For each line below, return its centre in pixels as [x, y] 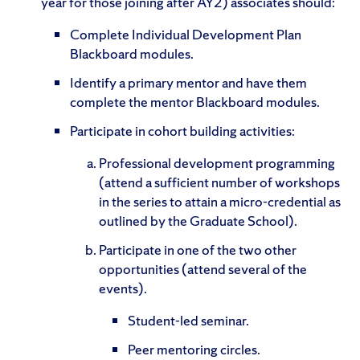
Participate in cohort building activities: [182, 130]
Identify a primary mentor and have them [188, 82]
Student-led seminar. [188, 320]
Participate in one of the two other [198, 249]
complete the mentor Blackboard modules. [195, 101]
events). [123, 288]
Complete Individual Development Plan [186, 34]
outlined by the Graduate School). [198, 220]
